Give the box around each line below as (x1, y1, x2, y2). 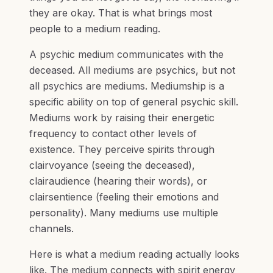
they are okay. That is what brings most (29, 7, 212, 19)
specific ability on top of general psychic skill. (29, 96, 238, 108)
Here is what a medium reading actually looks (29, 248, 239, 260)
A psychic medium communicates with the (29, 48, 224, 60)
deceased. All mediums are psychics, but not (29, 64, 235, 76)
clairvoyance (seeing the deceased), (29, 159, 195, 171)
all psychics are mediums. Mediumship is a (29, 80, 224, 92)
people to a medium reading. (29, 23, 160, 35)
